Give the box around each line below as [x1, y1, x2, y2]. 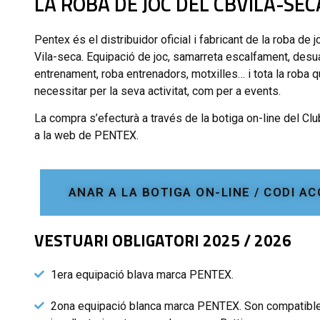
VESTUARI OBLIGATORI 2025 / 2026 [34, 228, 291, 253]
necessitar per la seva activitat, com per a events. [34, 84, 281, 98]
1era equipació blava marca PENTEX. [50, 267, 234, 281]
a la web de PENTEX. [34, 129, 139, 143]
